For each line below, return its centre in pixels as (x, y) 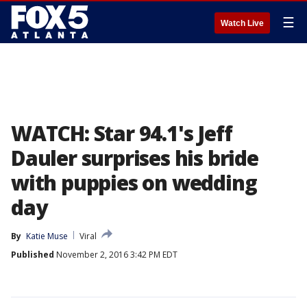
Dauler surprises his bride (135, 158)
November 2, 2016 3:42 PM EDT (116, 255)
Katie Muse (47, 236)
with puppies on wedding (134, 183)
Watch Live (242, 23)
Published (33, 255)
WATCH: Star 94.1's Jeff (122, 133)
